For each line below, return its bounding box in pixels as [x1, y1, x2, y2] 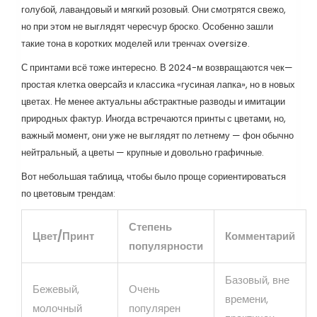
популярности [129, 238, 203, 253]
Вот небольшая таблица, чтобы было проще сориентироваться [21, 169, 286, 183]
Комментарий [225, 228, 295, 243]
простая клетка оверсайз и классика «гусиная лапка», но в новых [21, 77, 295, 91]
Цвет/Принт [33, 228, 94, 243]
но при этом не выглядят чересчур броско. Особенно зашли [21, 19, 273, 33]
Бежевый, [33, 281, 79, 296]
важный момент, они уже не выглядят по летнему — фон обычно [21, 128, 294, 142]
